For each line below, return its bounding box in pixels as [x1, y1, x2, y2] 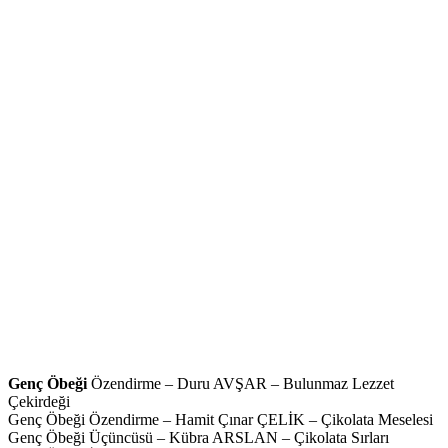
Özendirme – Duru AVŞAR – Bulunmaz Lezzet [91, 375, 394, 393]
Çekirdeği [8, 393, 70, 411]
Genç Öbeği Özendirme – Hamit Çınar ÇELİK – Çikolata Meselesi [8, 411, 433, 429]
